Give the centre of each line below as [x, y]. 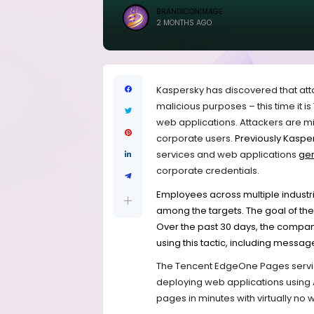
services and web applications [227, 155]
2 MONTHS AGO [184, 23]
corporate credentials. [208, 171]
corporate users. [196, 139]
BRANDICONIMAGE [190, 12]
